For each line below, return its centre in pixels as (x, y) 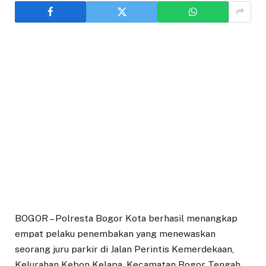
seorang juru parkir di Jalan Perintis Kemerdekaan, (124, 249)
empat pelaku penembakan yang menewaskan (115, 233)
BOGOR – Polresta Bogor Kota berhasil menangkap (126, 218)
